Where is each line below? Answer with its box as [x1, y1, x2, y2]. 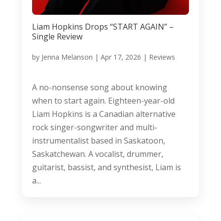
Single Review [32, 31, 82, 42]
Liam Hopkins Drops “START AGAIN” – [32, 21, 174, 32]
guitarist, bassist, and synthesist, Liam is [32, 161, 181, 173]
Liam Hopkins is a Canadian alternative [32, 108, 176, 119]
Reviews [148, 52, 175, 62]
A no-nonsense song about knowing [32, 81, 167, 93]
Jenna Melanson [41, 52, 93, 62]
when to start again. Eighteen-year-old [32, 95, 175, 106]
